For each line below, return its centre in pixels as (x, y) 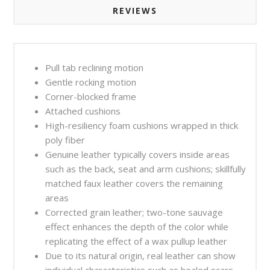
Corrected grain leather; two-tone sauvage (134, 212)
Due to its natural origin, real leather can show (141, 255)
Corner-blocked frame (91, 96)
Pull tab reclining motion (95, 67)
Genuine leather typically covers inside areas (138, 154)
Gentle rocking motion (91, 82)
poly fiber (65, 140)
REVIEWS (135, 10)
